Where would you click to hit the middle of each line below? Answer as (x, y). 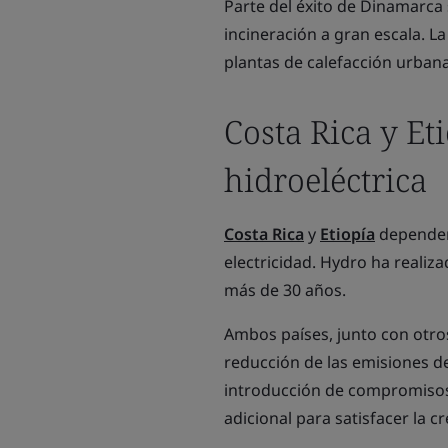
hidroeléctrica (325, 179)
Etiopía (347, 234)
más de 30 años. (285, 290)
